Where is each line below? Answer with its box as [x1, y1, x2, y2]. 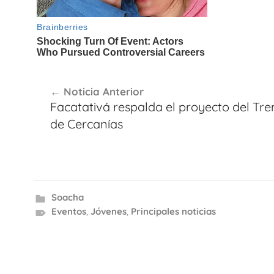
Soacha [51, 191, 84, 203]
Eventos [51, 206, 86, 217]
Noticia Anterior [63, 84, 144, 98]
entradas [34, 113, 100, 133]
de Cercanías [50, 116, 123, 131]
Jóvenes [90, 206, 127, 217]
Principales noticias [130, 206, 216, 217]
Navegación [34, 68, 123, 89]
